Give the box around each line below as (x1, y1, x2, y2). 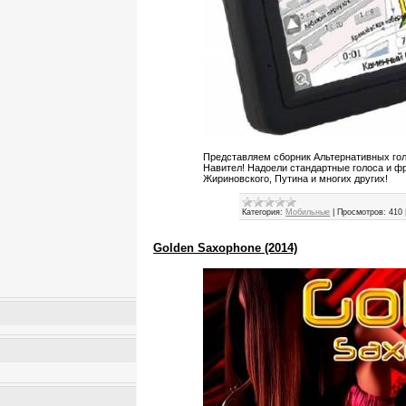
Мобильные (285, 208, 331, 217)
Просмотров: (337, 208, 387, 217)
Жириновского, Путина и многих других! (203, 173, 389, 185)
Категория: (242, 208, 284, 217)
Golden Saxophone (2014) (153, 241, 298, 256)
